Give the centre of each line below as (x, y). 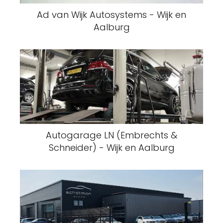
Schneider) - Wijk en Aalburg (111, 148)
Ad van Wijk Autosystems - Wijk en (111, 15)
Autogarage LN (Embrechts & (111, 135)
